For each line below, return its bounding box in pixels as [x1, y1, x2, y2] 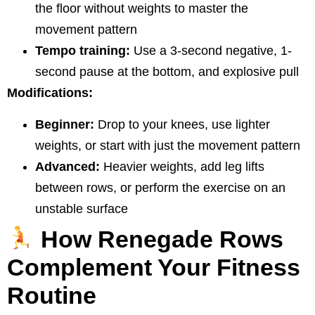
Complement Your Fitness [7, 253, 300, 281]
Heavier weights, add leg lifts [100, 159, 264, 174]
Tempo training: [35, 44, 130, 58]
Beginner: [35, 117, 94, 131]
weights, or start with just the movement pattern [35, 138, 300, 153]
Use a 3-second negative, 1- [130, 44, 292, 58]
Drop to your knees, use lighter [94, 117, 270, 131]
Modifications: [7, 86, 93, 101]
